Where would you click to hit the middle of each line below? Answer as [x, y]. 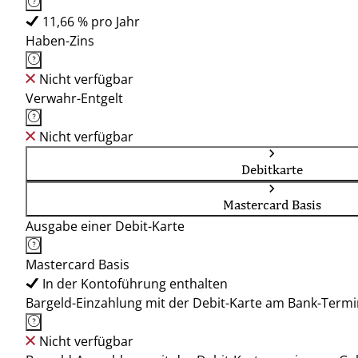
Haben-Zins [60, 41]
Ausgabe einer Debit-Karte [105, 226]
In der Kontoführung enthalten [135, 284]
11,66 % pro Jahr [91, 22]
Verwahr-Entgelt [74, 98]
